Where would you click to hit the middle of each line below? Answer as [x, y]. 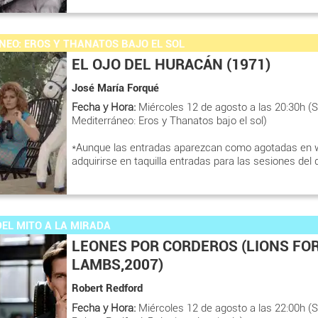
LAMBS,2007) [117, 265]
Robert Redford [107, 288]
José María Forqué [115, 88]
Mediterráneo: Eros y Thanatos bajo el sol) [169, 121]
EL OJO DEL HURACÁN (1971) [171, 64]
